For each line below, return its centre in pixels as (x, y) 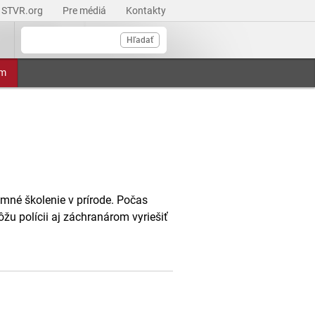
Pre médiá (85, 11)
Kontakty (146, 11)
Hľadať (140, 40)
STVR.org (23, 11)
